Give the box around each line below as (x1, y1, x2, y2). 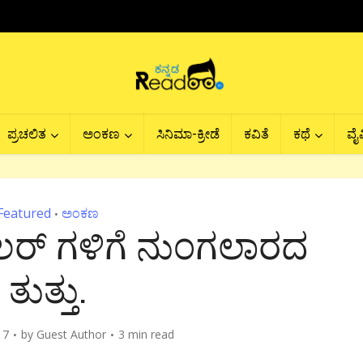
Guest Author (36, 327, 106, 342)
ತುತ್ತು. (8, 265, 88, 313)
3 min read (118, 327, 174, 342)
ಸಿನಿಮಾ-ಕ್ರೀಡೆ (156, 125, 220, 142)
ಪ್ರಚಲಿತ (7, 125, 46, 142)
